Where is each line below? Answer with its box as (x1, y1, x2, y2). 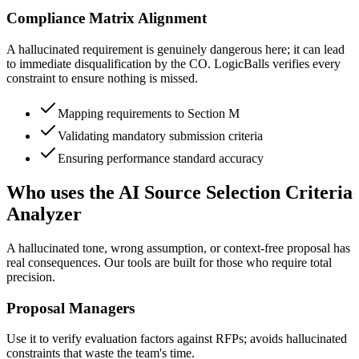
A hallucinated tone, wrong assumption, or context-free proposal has (6, 241, 350, 255)
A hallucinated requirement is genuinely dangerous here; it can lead (6, 42, 345, 57)
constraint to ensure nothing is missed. (6, 71, 198, 86)
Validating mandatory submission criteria (58, 129, 263, 143)
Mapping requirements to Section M (58, 107, 240, 121)
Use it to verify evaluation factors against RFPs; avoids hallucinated (6, 332, 347, 346)
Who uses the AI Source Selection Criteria (6, 182, 353, 204)
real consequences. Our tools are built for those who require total (6, 256, 332, 269)
